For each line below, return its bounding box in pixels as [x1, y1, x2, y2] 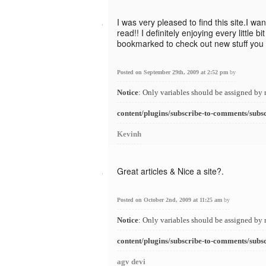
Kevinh [117, 129, 141, 138]
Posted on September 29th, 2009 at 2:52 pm [117, 69, 230, 75]
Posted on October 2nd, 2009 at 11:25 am [117, 197, 224, 203]
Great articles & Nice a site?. [117, 165, 224, 177]
